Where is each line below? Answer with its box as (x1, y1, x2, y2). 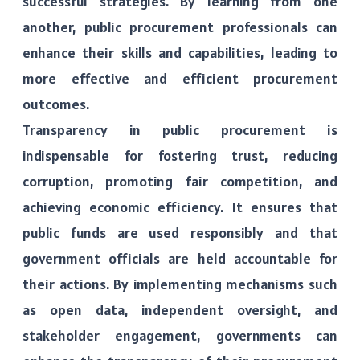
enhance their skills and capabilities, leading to (22, 43, 337, 62)
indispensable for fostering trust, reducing (22, 145, 337, 165)
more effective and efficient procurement (22, 68, 337, 88)
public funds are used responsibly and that (22, 223, 337, 242)
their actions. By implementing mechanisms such (22, 274, 337, 293)
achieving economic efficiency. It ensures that (22, 197, 337, 216)
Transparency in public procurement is (22, 120, 337, 139)
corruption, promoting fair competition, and (22, 171, 337, 190)
